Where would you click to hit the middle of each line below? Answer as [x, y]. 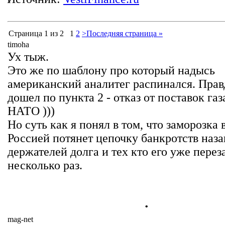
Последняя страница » [125, 33]
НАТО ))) [31, 111]
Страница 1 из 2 [36, 33]
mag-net [20, 219]
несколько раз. [45, 165]
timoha [18, 44]
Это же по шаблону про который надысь [111, 70]
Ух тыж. [28, 57]
